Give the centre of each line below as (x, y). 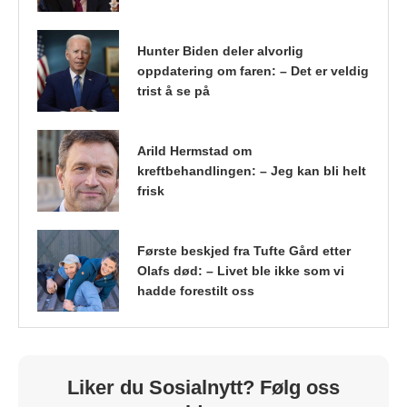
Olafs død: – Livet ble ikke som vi (241, 270)
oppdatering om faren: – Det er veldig (253, 70)
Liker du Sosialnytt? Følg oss (203, 387)
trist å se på (174, 90)
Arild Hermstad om (194, 150)
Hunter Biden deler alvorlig (220, 50)
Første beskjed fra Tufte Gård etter (244, 250)
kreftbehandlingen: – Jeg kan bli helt (252, 170)
